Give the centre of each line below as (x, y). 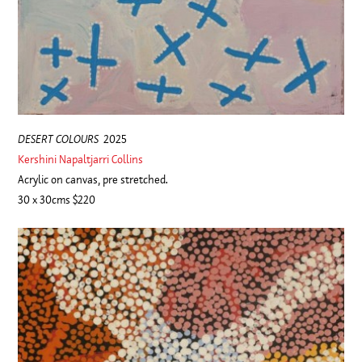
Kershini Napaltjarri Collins (81, 159)
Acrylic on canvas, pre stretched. (93, 179)
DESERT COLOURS (59, 139)
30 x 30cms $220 (57, 199)
